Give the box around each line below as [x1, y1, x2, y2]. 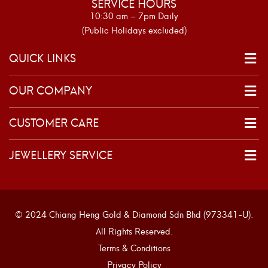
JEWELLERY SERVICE [9, 145, 112, 163]
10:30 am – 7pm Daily [90, 8, 178, 23]
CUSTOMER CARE [9, 113, 99, 131]
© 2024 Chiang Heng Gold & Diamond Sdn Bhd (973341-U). [15, 207, 253, 221]
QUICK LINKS [9, 48, 76, 66]
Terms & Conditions [98, 240, 170, 255]
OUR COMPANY [9, 81, 92, 99]
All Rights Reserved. [95, 224, 173, 238]
